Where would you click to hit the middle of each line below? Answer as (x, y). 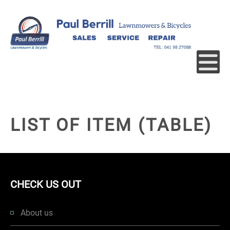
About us (37, 213)
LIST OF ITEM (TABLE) (111, 125)
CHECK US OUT (46, 184)
